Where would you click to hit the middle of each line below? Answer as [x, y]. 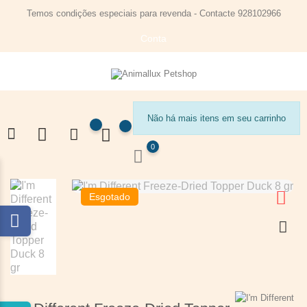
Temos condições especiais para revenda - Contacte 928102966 [153, 13]
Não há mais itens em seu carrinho [217, 118]
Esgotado [110, 197]
